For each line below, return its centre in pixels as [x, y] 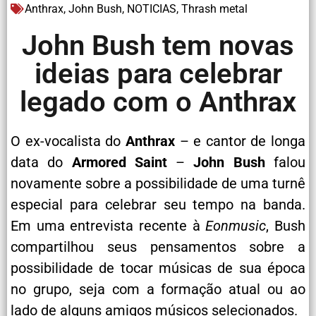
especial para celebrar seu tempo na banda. [158, 204]
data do [41, 162]
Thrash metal [214, 8]
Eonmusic [236, 225]
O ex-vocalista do [68, 141]
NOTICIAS [152, 8]
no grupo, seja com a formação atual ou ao [158, 289]
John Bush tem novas [158, 45]
